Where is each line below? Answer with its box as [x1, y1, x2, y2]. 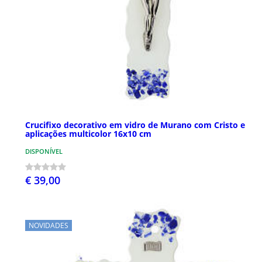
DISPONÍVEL [25, 146, 63, 156]
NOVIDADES [29, 220, 68, 230]
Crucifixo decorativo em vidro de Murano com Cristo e [25, 119, 245, 130]
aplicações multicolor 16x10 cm [25, 127, 151, 139]
